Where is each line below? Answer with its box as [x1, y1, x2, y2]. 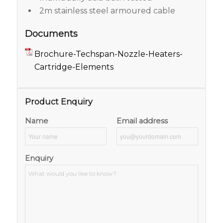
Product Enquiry [24, 97, 93, 107]
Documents [24, 28, 78, 40]
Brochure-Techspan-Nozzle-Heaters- [34, 49, 183, 59]
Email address [116, 116, 168, 126]
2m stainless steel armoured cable [39, 6, 175, 16]
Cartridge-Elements [34, 62, 113, 72]
